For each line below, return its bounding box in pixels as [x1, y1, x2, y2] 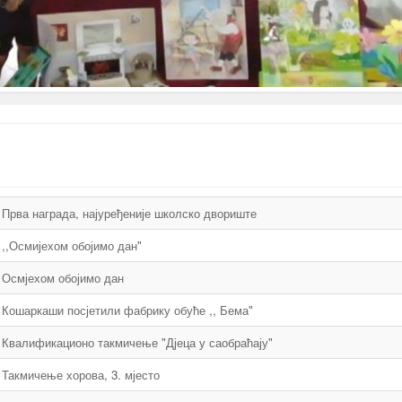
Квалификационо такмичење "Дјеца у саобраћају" [2, 334, 273, 351]
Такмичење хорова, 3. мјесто [2, 366, 160, 383]
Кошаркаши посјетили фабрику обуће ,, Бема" [2, 301, 253, 319]
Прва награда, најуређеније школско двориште [2, 205, 257, 222]
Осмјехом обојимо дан [2, 269, 124, 286]
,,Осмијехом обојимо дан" [2, 237, 142, 254]
